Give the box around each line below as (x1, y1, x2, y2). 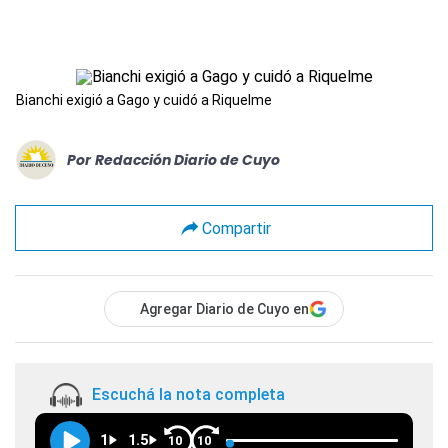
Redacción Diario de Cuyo (95, 149, 280, 170)
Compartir (201, 218, 271, 238)
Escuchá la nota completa (92, 385, 285, 405)
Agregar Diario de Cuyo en (140, 301, 309, 317)
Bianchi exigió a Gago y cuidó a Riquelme (16, 92, 272, 108)
